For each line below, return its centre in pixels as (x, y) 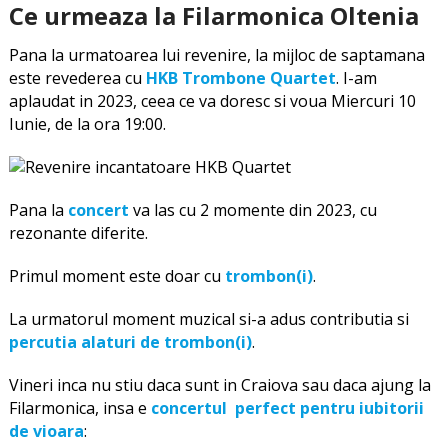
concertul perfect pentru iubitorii (287, 407)
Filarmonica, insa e (79, 407)
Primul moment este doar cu (116, 275)
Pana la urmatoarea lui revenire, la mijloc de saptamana (216, 54)
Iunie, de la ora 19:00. (87, 123)
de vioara (46, 430)
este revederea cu (77, 77)
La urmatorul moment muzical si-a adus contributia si (208, 318)
